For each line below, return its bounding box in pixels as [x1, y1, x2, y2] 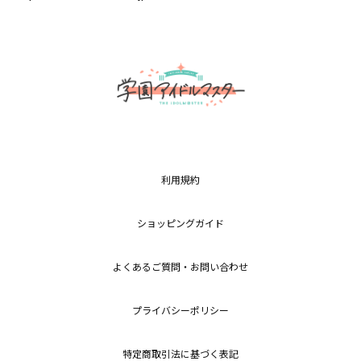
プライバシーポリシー [132, 305, 229, 317]
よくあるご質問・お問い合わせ [113, 261, 248, 273]
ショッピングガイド [137, 218, 224, 230]
